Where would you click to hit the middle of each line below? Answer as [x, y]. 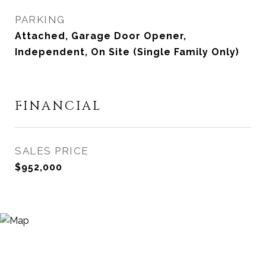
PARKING [40, 20]
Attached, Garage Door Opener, [101, 36]
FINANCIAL [58, 106]
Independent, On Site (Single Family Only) [127, 52]
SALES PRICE [52, 151]
